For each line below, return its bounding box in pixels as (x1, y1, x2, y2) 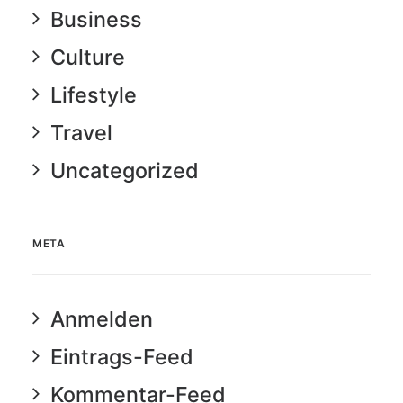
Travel (50, 120, 112, 146)
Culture (50, 44, 125, 70)
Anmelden (50, 306, 153, 332)
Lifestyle (50, 82, 137, 108)
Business (50, 6, 142, 32)
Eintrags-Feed (50, 344, 193, 370)
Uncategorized (50, 157, 199, 184)
